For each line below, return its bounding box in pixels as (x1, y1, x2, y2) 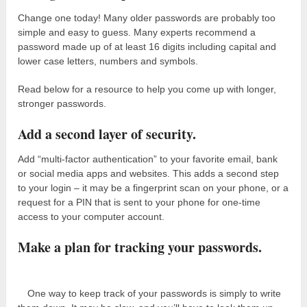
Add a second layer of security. (18, 123, 197, 144)
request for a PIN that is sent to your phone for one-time (18, 196, 261, 208)
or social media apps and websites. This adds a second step (18, 167, 280, 179)
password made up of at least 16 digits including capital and (18, 40, 277, 52)
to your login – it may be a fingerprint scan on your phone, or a (18, 182, 289, 193)
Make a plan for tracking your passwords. (18, 236, 262, 257)
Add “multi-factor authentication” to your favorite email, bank (18, 153, 278, 164)
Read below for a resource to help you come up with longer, (18, 83, 277, 95)
